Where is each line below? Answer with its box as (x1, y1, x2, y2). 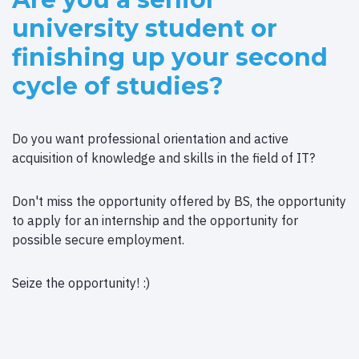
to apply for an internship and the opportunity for (12, 212, 298, 228)
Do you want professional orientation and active (12, 130, 288, 147)
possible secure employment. (12, 231, 184, 248)
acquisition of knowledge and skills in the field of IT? (12, 149, 315, 166)
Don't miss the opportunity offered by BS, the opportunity (12, 192, 346, 209)
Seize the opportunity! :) (12, 274, 150, 291)
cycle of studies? (12, 71, 224, 101)
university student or (12, 13, 277, 43)
